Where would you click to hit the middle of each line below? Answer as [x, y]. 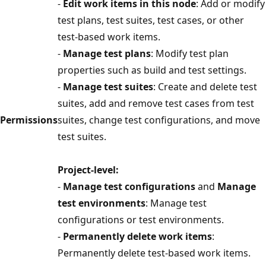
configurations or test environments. [141, 219]
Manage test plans [107, 53]
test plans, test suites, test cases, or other [151, 20]
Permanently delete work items [137, 236]
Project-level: [88, 170]
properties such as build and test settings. [152, 70]
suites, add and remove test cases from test [156, 103]
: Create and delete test [205, 86]
